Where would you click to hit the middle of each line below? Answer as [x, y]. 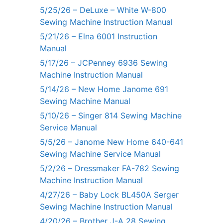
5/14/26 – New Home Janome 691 [104, 89]
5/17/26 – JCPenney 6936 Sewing [104, 63]
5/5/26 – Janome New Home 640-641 [111, 142]
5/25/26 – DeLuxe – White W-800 [103, 10]
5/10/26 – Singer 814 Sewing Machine [111, 116]
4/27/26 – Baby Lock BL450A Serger [109, 195]
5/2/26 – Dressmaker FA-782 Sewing [110, 168]
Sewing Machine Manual [85, 101]
